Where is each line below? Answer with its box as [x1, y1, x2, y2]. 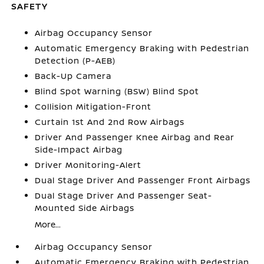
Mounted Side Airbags [35, 202, 135, 213]
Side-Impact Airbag [35, 144, 123, 155]
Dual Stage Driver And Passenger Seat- [35, 190, 213, 201]
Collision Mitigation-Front [35, 101, 152, 112]
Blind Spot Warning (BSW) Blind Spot [35, 85, 200, 97]
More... [35, 219, 61, 230]
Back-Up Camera [35, 70, 112, 81]
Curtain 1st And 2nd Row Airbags [35, 116, 185, 127]
